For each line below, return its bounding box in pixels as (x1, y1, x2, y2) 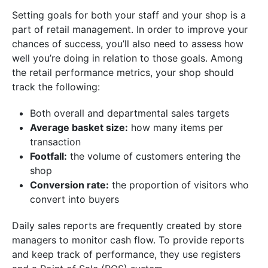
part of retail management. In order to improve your (12, 23, 248, 36)
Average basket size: (30, 121, 128, 134)
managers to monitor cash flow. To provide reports (12, 234, 244, 246)
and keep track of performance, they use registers (12, 248, 240, 261)
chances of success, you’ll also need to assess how (12, 38, 243, 50)
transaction (30, 136, 81, 148)
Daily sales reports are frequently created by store (12, 220, 242, 232)
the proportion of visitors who (109, 179, 249, 191)
